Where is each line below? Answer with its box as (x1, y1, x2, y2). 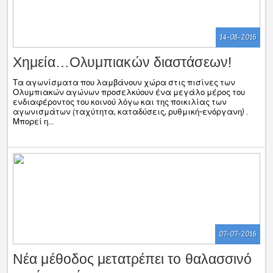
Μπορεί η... (13, 116, 54, 127)
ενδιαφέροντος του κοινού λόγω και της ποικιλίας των (13, 97, 227, 107)
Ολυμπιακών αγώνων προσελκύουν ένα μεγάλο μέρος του (13, 87, 245, 97)
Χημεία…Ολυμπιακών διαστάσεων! (13, 54, 232, 70)
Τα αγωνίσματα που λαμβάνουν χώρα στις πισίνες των (13, 77, 235, 88)
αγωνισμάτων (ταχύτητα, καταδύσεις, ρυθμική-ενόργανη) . (13, 107, 248, 117)
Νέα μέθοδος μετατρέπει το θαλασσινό (13, 250, 252, 267)
